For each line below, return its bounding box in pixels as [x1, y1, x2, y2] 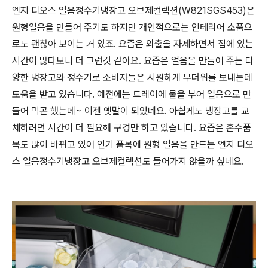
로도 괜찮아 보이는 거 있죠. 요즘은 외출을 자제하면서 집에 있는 [12, 38, 254, 50]
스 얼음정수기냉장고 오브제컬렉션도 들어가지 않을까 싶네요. [12, 156, 244, 167]
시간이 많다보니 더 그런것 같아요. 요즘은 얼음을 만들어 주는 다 [12, 55, 254, 66]
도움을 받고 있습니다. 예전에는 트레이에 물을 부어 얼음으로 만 [12, 89, 251, 100]
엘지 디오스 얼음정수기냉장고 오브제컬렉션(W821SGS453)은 [12, 5, 255, 16]
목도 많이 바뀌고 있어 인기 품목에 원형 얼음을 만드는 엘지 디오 [12, 139, 254, 150]
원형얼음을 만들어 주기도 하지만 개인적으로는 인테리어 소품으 [12, 22, 252, 33]
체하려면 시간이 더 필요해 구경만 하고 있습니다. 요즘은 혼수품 [12, 122, 251, 133]
